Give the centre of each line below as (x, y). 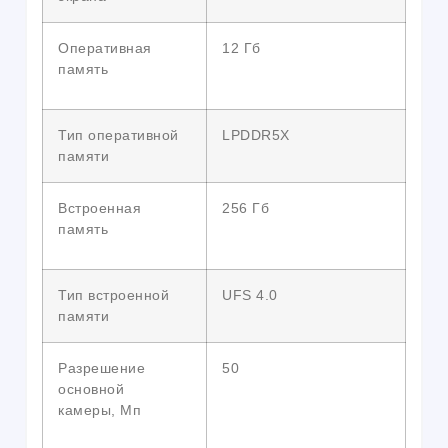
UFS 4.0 (250, 295)
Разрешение (101, 368)
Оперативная (105, 48)
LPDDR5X (256, 135)
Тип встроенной (113, 295)
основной (91, 389)
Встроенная (99, 208)
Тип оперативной (118, 135)
